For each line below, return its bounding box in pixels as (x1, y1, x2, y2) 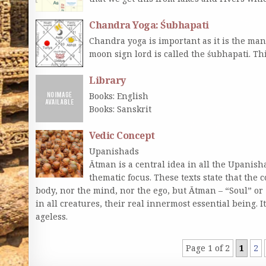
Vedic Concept (89, 128, 155, 142)
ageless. (36, 210, 68, 222)
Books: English (89, 90, 149, 102)
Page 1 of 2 (186, 242, 230, 254)
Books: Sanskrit (89, 103, 152, 115)
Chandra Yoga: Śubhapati (89, 18, 209, 31)
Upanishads (89, 145, 140, 157)
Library (89, 73, 126, 87)
